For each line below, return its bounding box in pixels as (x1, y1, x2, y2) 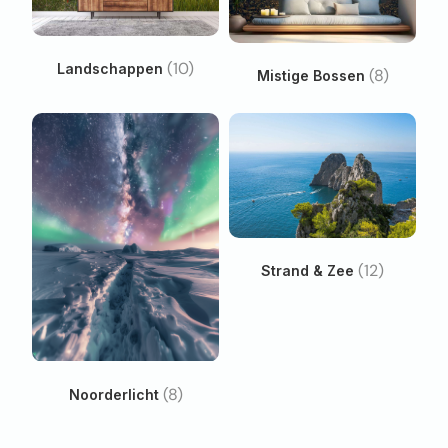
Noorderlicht (68, 385, 163, 403)
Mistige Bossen (256, 67, 369, 85)
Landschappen (57, 59, 167, 77)
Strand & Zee (261, 262, 358, 280)
